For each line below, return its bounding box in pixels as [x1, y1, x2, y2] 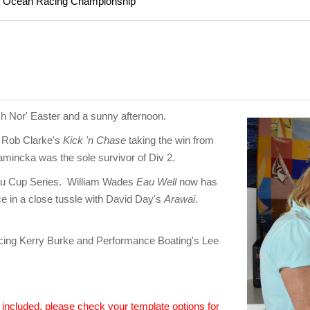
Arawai [164, 193, 195, 206]
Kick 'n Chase [63, 134, 126, 147]
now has [176, 176, 217, 188]
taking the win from [126, 134, 214, 147]
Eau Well [136, 176, 176, 188]
